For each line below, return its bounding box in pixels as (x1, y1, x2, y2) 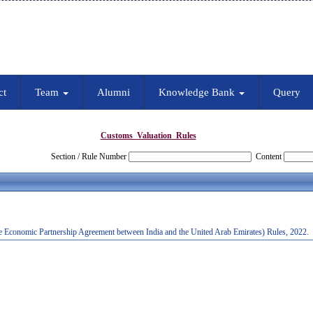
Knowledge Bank (158, 87, 238, 98)
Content (256, 152, 282, 161)
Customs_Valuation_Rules (100, 131, 196, 140)
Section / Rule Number (50, 152, 126, 161)
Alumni (96, 87, 130, 98)
